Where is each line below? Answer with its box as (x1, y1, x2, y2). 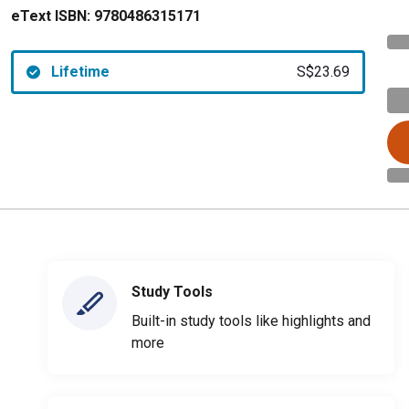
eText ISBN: (11, 7, 90, 25)
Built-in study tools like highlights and (131, 311, 371, 330)
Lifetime (50, 63, 110, 80)
